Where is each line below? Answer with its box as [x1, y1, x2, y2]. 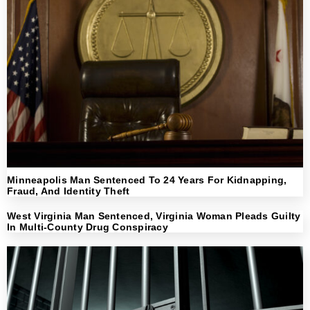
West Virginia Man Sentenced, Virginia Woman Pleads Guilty [7, 210, 301, 221]
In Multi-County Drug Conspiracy [7, 221, 168, 232]
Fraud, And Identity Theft [7, 185, 130, 197]
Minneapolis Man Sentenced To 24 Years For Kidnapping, [7, 174, 287, 185]
